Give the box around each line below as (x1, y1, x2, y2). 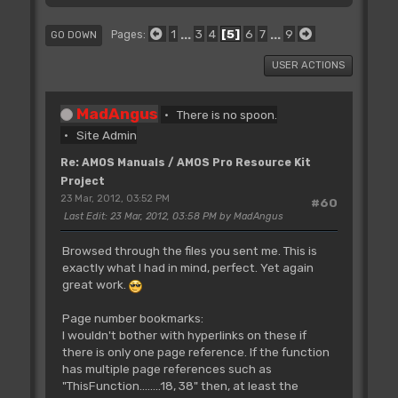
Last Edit (63, 210, 105, 222)
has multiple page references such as (61, 362, 272, 377)
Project (60, 174, 105, 187)
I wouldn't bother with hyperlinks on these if (61, 328, 306, 343)
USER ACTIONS (272, 59, 346, 71)
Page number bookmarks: (61, 311, 203, 326)
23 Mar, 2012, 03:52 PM (60, 192, 170, 204)
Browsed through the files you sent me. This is (61, 243, 317, 259)
